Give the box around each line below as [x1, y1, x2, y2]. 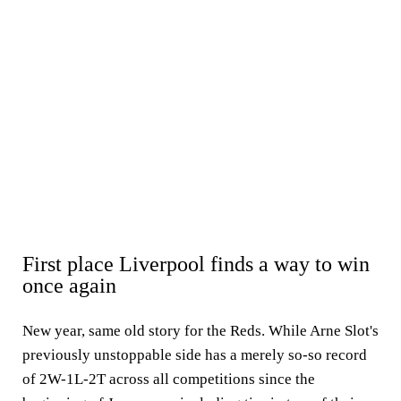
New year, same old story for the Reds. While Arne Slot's [22, 322, 379, 339]
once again [22, 274, 116, 297]
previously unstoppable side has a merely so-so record [22, 346, 367, 363]
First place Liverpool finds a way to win [22, 252, 370, 276]
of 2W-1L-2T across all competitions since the [22, 371, 315, 388]
